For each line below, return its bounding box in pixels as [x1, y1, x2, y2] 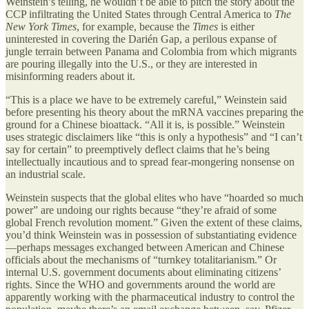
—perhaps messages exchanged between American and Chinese [6, 241, 284, 254]
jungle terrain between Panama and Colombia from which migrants [6, 46, 297, 58]
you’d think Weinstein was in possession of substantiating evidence [6, 229, 297, 241]
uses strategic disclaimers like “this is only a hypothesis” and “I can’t [6, 131, 302, 143]
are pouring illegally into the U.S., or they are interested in [6, 58, 257, 70]
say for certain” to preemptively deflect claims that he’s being [6, 143, 270, 156]
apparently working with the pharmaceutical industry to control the [6, 291, 295, 303]
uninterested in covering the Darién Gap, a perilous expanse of [6, 33, 277, 46]
